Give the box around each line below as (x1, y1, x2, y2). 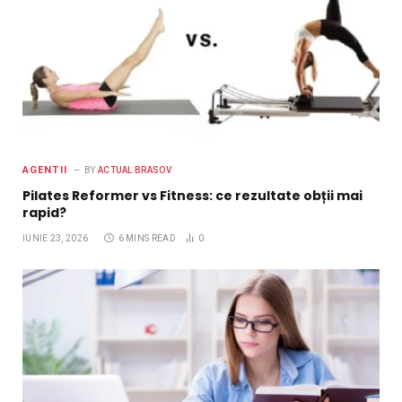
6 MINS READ (118, 233, 176, 244)
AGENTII (22, 164, 67, 177)
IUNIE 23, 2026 (22, 233, 89, 244)
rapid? (22, 204, 66, 223)
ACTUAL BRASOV (97, 165, 171, 176)
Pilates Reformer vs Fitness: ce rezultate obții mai (22, 187, 363, 205)
